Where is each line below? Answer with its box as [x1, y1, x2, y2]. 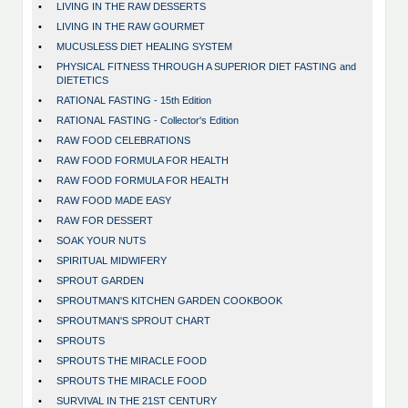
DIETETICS [56, 75, 108, 87]
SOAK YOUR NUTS [56, 235, 146, 247]
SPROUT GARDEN [56, 275, 144, 287]
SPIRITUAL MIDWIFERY [56, 255, 167, 267]
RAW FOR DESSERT [56, 215, 153, 227]
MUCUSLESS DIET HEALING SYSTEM [56, 41, 232, 53]
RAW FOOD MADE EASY [56, 195, 171, 207]
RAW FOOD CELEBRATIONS [56, 135, 190, 147]
